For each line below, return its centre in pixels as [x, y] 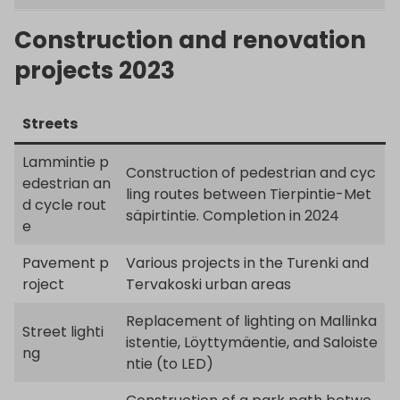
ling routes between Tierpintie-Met [249, 194]
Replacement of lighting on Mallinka [251, 321]
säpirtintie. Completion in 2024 [233, 215]
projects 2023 [95, 71]
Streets [50, 123]
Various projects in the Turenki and [247, 262]
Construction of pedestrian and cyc [251, 172]
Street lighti [63, 331]
